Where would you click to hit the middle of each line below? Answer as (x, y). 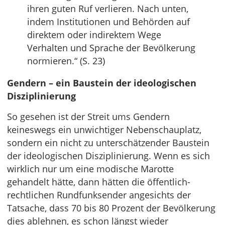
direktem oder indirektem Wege (94, 35)
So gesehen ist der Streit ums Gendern (88, 117)
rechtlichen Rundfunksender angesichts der (99, 195)
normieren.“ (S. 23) (66, 61)
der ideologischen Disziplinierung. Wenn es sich (108, 156)
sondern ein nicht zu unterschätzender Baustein (108, 143)
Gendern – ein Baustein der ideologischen (102, 83)
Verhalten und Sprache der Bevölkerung (111, 48)
